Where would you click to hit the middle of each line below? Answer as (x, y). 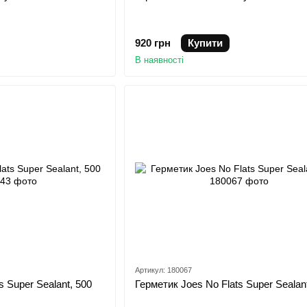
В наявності (159, 60)
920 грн (152, 43)
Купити (205, 43)
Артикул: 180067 (163, 270)
